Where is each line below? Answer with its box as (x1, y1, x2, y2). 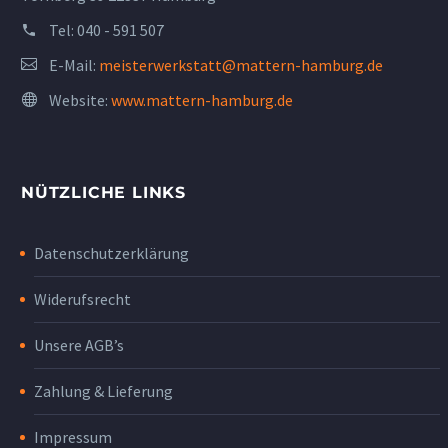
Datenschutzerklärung (34, 242, 189, 263)
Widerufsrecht (34, 288, 131, 309)
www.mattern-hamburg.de (111, 89, 293, 110)
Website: (49, 89, 111, 110)
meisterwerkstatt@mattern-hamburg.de (99, 54, 383, 75)
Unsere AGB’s (34, 334, 124, 355)
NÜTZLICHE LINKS (21, 182, 186, 202)
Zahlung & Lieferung (34, 380, 173, 401)
